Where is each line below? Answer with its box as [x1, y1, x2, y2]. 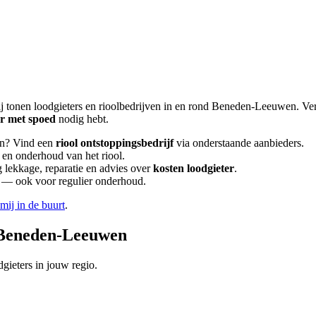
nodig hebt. [56, 112, 109, 125]
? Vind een [5, 136, 53, 149]
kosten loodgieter [153, 162, 234, 174]
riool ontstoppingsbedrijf [56, 136, 174, 149]
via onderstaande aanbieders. [174, 136, 304, 149]
